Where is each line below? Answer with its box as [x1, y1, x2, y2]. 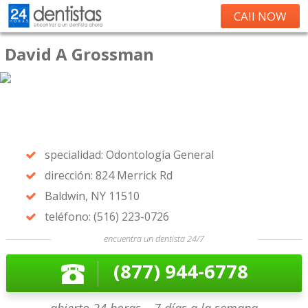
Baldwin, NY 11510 [44, 188, 140, 203]
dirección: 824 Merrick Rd [44, 168, 173, 183]
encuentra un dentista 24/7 [104, 232, 204, 245]
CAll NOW [234, 8, 287, 24]
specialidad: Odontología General [44, 147, 214, 162]
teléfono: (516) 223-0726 [44, 209, 169, 224]
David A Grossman [5, 43, 154, 65]
